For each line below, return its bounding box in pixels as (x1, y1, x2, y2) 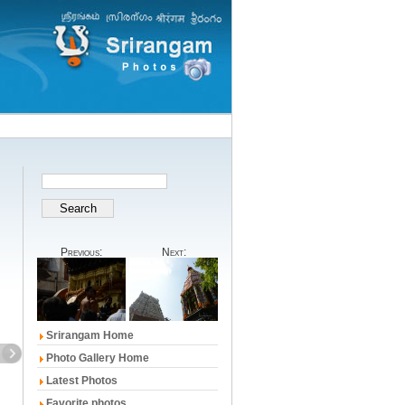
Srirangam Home (46, 329, 134, 342)
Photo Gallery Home (46, 352, 149, 364)
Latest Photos (46, 374, 118, 387)
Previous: (61, 247, 102, 258)
